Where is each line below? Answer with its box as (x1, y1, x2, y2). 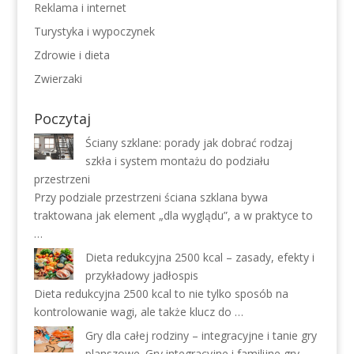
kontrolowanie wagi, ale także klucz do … (33, 304, 243, 319)
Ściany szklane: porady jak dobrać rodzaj (85, 135, 292, 150)
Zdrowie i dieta (33, 47, 110, 62)
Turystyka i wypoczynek (33, 24, 155, 39)
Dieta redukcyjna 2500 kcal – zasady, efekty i (85, 250, 314, 265)
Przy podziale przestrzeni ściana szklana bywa (33, 190, 268, 205)
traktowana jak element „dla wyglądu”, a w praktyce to (33, 208, 313, 223)
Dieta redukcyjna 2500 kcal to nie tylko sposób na (33, 286, 288, 301)
